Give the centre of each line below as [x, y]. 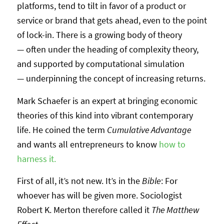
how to [172, 144]
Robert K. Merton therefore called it [84, 209]
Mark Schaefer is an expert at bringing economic [107, 100]
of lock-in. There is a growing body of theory [99, 35]
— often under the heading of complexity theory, [107, 49]
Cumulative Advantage [149, 129]
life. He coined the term [62, 129]
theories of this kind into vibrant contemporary [105, 115]
